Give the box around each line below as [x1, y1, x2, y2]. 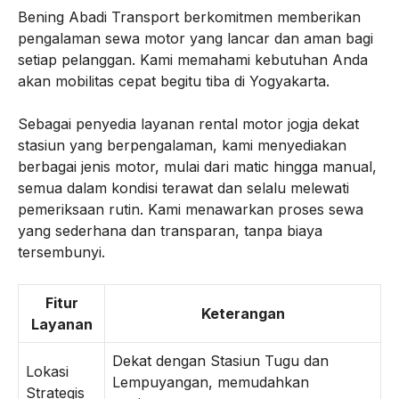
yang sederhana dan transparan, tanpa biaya [18, 222, 322, 240]
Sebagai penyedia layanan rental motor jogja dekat [18, 115, 359, 133]
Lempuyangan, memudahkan [112, 373, 309, 391]
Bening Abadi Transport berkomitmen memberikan [18, 8, 361, 26]
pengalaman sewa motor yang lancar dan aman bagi [18, 29, 373, 47]
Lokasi [26, 362, 69, 380]
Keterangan [200, 305, 285, 322]
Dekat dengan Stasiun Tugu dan [112, 352, 329, 370]
